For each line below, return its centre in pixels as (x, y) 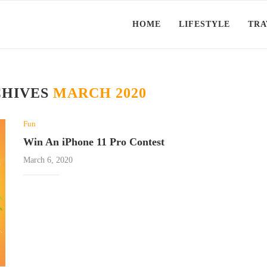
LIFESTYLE (204, 24)
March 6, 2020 (48, 160)
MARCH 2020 (100, 93)
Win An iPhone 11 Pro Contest (94, 142)
